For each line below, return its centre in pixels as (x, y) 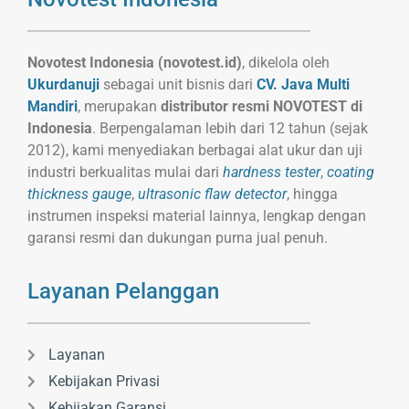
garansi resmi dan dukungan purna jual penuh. (178, 237)
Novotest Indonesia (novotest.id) (135, 62)
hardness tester (272, 172)
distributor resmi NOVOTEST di (262, 106)
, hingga (312, 194)
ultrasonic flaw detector (212, 194)
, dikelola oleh (286, 62)
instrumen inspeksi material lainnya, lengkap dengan (197, 215)
